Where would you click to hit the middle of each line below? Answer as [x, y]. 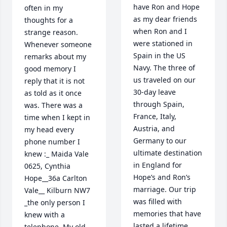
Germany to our [160, 141]
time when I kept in [57, 118]
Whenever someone [58, 45]
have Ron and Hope [166, 7]
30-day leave [155, 92]
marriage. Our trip [165, 190]
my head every [49, 130]
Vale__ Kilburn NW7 [57, 191]
